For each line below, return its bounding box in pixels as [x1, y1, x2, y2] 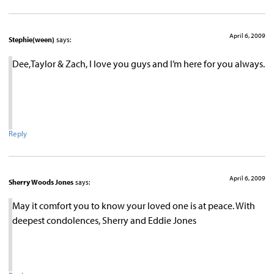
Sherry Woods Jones [9, 177, 73, 187]
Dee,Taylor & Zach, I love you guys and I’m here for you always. [12, 57, 265, 70]
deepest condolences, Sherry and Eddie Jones [12, 213, 196, 226]
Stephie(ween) [9, 35, 54, 45]
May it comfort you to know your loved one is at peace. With [12, 199, 255, 212]
